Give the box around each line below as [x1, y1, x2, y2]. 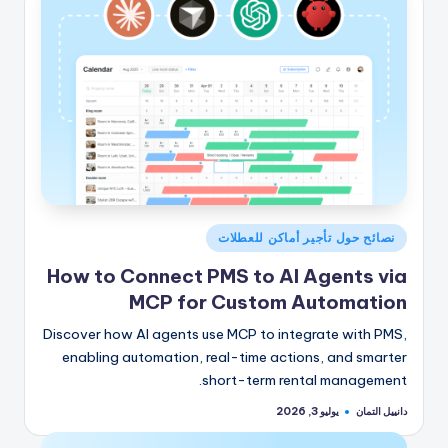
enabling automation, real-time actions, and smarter [62, 347, 407, 366]
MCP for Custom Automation [129, 289, 407, 314]
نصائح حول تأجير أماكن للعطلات [217, 230, 395, 246]
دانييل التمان [356, 404, 407, 418]
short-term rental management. [202, 370, 407, 389]
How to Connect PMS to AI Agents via [47, 263, 407, 288]
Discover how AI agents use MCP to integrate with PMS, [43, 324, 407, 343]
